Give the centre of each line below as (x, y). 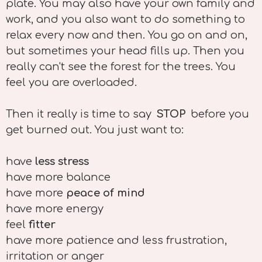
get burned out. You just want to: (95, 130)
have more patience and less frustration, (116, 240)
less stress (62, 161)
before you (219, 114)
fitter (42, 224)
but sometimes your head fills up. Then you (125, 51)
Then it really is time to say (80, 114)
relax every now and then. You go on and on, (127, 35)
